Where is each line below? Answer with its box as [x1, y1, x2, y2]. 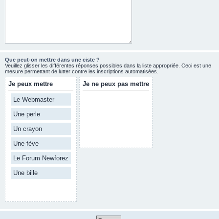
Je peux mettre [8, 80, 53, 88]
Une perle [13, 110, 40, 118]
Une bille [13, 169, 38, 176]
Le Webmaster [13, 96, 54, 103]
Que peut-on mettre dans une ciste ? [5, 57, 100, 63]
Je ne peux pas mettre [83, 80, 149, 88]
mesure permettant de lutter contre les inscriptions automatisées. [5, 68, 158, 74]
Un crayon [13, 125, 42, 132]
